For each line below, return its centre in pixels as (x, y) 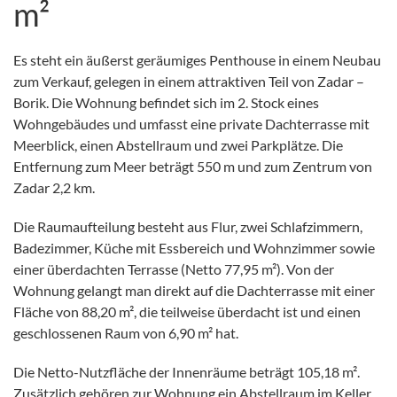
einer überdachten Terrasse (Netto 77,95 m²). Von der (174, 269)
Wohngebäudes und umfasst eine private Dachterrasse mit (191, 123)
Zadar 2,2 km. (54, 187)
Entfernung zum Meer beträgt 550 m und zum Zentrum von (193, 166)
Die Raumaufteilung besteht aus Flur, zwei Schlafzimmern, (188, 226)
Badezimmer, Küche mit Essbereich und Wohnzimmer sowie (194, 247)
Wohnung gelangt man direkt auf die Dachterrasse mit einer (194, 290)
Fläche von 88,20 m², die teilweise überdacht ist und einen (187, 311)
